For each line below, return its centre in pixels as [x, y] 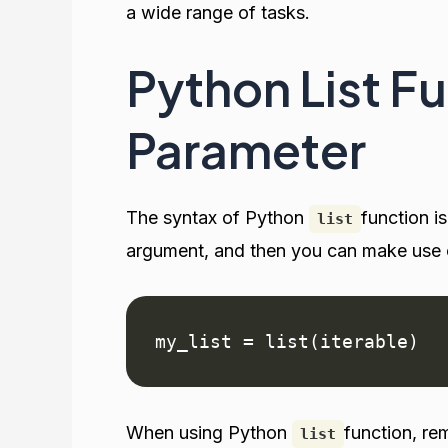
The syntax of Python [217, 218]
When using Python [209, 432]
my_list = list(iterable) [286, 341]
